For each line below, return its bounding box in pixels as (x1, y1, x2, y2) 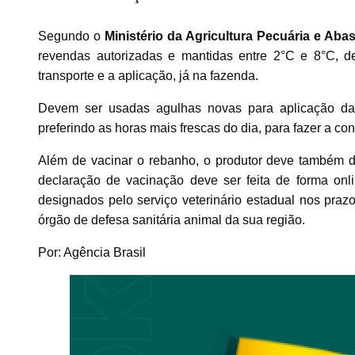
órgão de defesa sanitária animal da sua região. (38, 212, 305, 227)
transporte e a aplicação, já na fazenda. (38, 68, 258, 82)
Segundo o (38, 29, 105, 43)
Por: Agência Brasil (38, 245, 146, 259)
